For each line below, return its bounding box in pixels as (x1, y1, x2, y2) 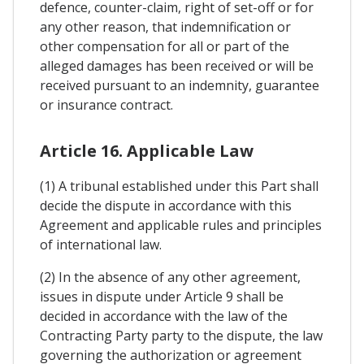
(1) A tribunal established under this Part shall (40, 176, 318, 195)
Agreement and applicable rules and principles (40, 215, 322, 234)
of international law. (40, 235, 162, 253)
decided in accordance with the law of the (40, 306, 288, 325)
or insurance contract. (40, 96, 173, 115)
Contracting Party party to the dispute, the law (40, 326, 323, 344)
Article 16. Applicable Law (40, 139, 253, 162)
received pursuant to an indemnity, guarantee (40, 76, 319, 95)
